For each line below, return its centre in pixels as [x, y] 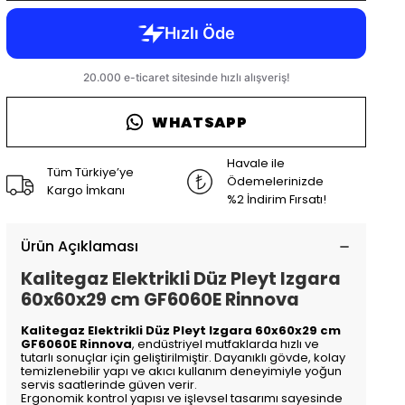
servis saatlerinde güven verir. [109, 385]
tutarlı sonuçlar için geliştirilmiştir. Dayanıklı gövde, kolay [184, 358]
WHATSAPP [200, 122]
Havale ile [256, 163]
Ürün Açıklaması [80, 246]
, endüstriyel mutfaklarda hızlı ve [226, 344]
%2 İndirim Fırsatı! [277, 199]
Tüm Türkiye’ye [91, 172]
